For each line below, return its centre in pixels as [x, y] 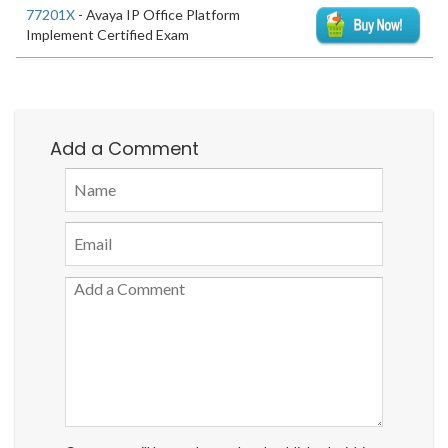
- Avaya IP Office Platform [157, 14]
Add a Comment [124, 148]
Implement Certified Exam [107, 34]
